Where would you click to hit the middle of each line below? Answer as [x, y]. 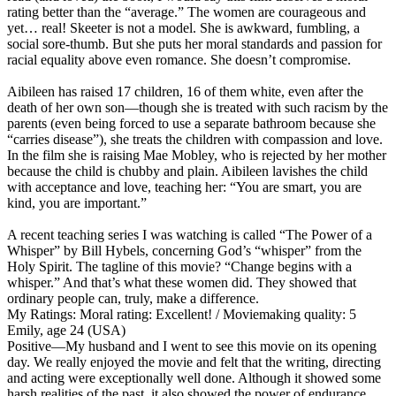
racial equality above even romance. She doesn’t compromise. [179, 59]
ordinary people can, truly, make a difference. [133, 298]
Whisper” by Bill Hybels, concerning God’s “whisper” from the [184, 250]
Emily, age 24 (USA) [66, 330]
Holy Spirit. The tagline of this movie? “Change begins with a [179, 266]
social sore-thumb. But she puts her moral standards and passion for [194, 43]
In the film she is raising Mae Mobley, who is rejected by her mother [197, 155]
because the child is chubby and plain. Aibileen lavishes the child [187, 171]
